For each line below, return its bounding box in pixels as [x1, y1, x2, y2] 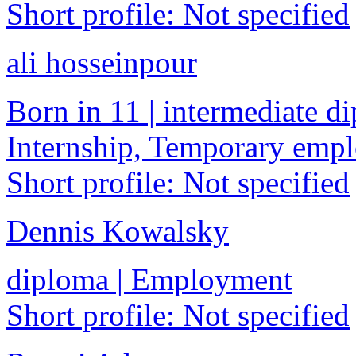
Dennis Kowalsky [6, 214, 229, 249]
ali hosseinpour [6, 45, 197, 80]
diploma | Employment [6, 262, 292, 297]
